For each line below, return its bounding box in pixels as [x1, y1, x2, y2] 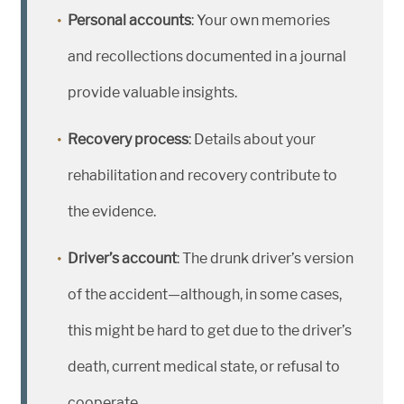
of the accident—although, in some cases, [68, 286, 342, 304]
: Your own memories [191, 12, 330, 30]
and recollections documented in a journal [68, 48, 346, 66]
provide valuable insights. [68, 84, 237, 102]
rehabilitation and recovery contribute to [68, 167, 337, 185]
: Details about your [188, 131, 316, 149]
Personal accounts [68, 12, 191, 30]
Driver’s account [68, 250, 177, 268]
